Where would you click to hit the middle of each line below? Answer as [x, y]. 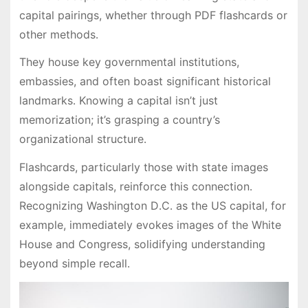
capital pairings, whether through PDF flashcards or [153, 15]
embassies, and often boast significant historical [145, 81]
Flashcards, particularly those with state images [143, 167]
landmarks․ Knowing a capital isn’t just [118, 101]
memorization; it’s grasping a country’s [119, 120]
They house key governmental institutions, [129, 62]
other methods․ [58, 34]
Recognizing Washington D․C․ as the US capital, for [152, 206]
